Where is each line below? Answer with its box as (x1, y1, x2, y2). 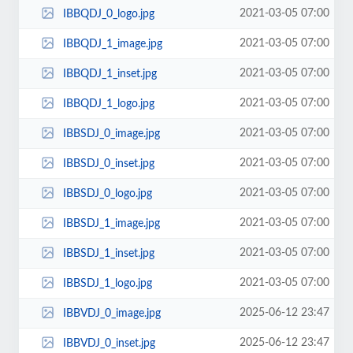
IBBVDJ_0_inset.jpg (62, 337, 155, 349)
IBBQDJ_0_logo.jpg (62, 8, 154, 20)
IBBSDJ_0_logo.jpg (62, 188, 152, 199)
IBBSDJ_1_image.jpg (62, 217, 160, 229)
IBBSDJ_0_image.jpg (62, 128, 160, 139)
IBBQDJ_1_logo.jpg (62, 98, 154, 110)
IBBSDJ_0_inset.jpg (62, 158, 154, 169)
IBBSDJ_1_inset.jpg (62, 247, 154, 259)
